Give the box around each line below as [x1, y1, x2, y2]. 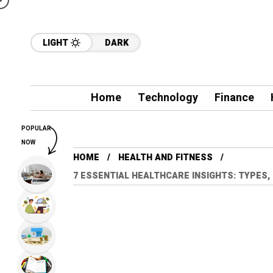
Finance [214, 90, 254, 106]
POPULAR [21, 124, 51, 133]
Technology [137, 90, 198, 106]
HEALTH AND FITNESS [118, 151, 213, 164]
